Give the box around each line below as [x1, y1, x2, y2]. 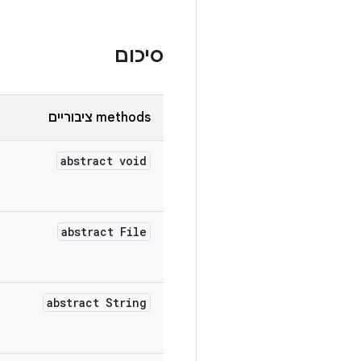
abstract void [60, 153, 147, 168]
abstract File [61, 224, 147, 239]
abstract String [47, 295, 147, 310]
